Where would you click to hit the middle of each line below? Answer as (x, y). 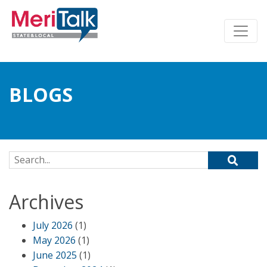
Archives (46, 202)
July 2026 (53, 225)
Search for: (32, 158)
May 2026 (54, 240)
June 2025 (55, 255)
